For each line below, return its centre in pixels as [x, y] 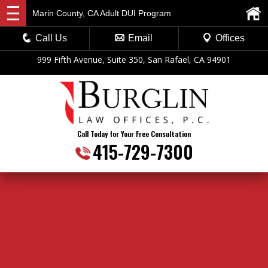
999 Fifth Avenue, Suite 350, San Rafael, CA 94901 [134, 60]
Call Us [51, 38]
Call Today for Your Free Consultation [134, 133]
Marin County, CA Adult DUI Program [102, 13]
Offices [230, 38]
